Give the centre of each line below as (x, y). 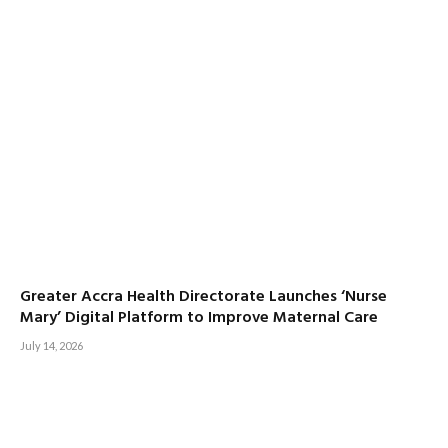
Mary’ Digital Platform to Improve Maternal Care (199, 317)
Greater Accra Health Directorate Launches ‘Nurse (203, 296)
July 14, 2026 (51, 345)
